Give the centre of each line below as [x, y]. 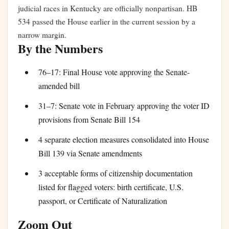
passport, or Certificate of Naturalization [103, 201]
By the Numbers [60, 48]
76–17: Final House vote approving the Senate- [114, 72]
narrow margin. [42, 35]
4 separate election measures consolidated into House [124, 140]
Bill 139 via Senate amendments [90, 153]
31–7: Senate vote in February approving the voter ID [124, 106]
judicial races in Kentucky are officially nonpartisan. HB [108, 8]
